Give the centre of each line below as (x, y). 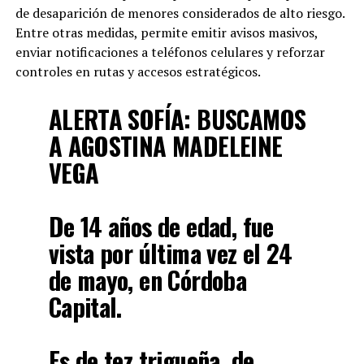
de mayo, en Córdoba (147, 279)
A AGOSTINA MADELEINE (165, 145)
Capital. (85, 306)
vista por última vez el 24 (170, 253)
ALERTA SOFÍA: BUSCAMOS (177, 119)
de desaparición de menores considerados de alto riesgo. (180, 13)
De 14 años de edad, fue (161, 226)
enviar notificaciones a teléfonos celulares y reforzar (170, 52)
